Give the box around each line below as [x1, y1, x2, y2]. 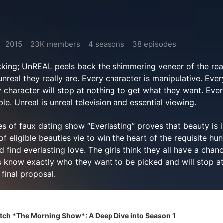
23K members [30, 39, 80, 49]
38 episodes [132, 39, 176, 49]
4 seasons [88, 39, 124, 49]
